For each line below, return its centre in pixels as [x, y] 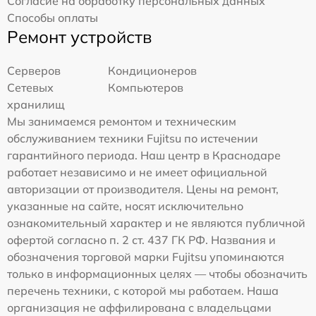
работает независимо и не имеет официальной [137, 172]
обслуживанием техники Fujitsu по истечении [133, 138]
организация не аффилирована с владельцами [139, 308]
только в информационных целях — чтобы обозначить [157, 274]
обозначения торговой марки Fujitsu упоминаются [146, 257]
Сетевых [30, 87]
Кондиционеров [153, 71]
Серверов [34, 71]
